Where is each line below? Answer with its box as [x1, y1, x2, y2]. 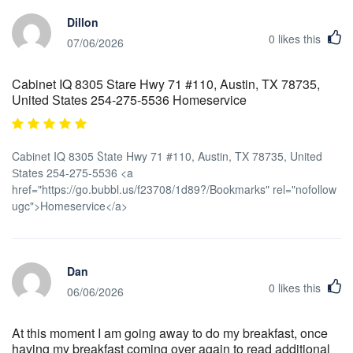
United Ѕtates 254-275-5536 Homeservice [12, 90, 247, 109]
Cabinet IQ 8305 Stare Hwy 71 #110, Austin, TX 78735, [12, 74, 320, 93]
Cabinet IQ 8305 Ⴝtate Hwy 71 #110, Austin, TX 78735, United [12, 147, 322, 164]
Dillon [67, 14, 98, 31]
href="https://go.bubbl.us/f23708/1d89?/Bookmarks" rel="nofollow [12, 180, 336, 197]
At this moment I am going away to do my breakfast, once [12, 323, 328, 342]
